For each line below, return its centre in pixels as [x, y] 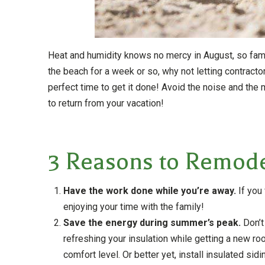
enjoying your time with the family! [134, 206]
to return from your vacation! [106, 104]
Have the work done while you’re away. [150, 190]
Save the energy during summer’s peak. [152, 222]
